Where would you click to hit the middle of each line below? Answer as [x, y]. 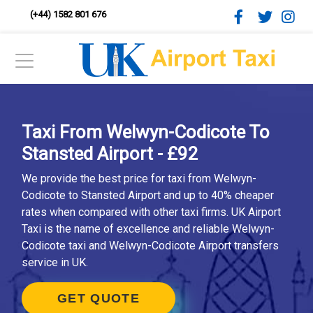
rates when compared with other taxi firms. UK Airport [151, 212]
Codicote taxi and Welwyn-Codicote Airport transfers [150, 246]
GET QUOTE [99, 298]
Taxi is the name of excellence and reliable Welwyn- [148, 229]
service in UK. [55, 262]
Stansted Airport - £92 [110, 154]
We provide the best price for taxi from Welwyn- [139, 179]
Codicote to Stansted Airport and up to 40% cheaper [148, 195]
